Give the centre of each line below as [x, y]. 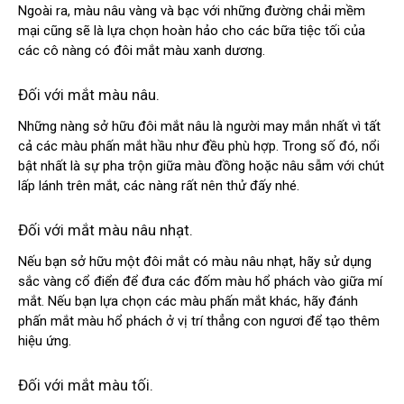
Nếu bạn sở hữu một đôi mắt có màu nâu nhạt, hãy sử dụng [195, 262]
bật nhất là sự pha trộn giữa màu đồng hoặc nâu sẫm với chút [201, 166]
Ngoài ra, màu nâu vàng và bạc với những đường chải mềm [192, 11]
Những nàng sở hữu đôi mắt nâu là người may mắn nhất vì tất [199, 127]
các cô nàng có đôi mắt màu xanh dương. [142, 51]
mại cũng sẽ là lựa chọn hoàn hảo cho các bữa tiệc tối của [192, 31]
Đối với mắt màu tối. [86, 386]
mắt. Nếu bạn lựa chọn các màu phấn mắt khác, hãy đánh [188, 302]
